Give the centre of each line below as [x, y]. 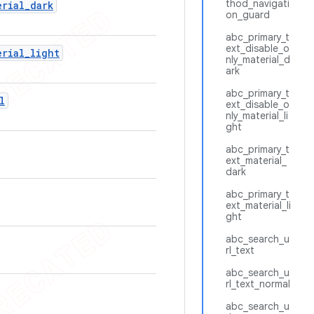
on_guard [248, 15]
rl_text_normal [258, 284]
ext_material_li [258, 205]
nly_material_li [257, 116]
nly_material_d [258, 60]
